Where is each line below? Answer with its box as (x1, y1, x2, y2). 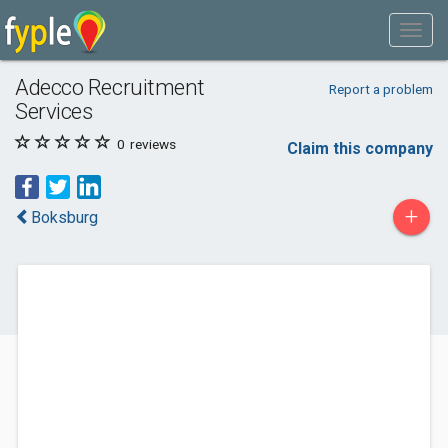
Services (15, 98, 93, 124)
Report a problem (328, 81, 433, 97)
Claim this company (287, 139, 433, 158)
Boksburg (31, 208, 98, 227)
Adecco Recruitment (15, 74, 205, 100)
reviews (127, 136, 176, 152)
